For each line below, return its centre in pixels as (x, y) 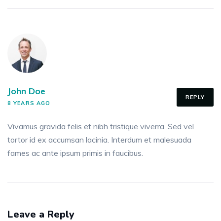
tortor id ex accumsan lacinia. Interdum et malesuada (99, 140)
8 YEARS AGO (29, 103)
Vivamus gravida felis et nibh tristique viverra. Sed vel (101, 127)
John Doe (26, 91)
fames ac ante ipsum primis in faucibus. (75, 153)
